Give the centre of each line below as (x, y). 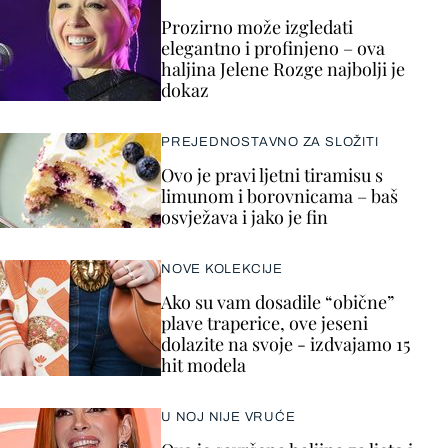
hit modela (203, 365)
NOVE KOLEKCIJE (222, 269)
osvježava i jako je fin (244, 217)
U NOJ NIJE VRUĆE (228, 417)
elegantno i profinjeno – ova (273, 48)
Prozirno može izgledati (257, 27)
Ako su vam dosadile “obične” (277, 302)
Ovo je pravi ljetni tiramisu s (272, 175)
